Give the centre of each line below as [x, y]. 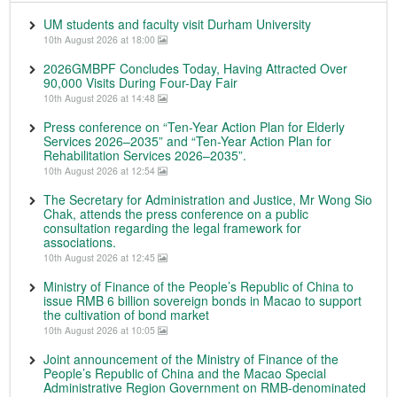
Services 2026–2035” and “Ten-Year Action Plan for [187, 141]
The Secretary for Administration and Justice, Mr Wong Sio [208, 200]
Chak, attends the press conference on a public [176, 214]
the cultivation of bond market [126, 315]
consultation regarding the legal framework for [172, 228]
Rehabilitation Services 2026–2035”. [145, 156]
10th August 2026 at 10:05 [101, 331]
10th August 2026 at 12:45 [101, 258]
